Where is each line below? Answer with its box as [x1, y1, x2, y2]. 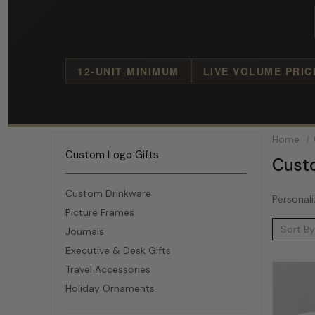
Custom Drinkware [65, 187, 151, 200]
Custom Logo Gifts [65, 148, 159, 162]
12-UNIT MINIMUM [77, 64, 179, 78]
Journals [65, 225, 104, 238]
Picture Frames [65, 206, 134, 219]
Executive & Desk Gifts [65, 244, 171, 257]
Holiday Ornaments [65, 282, 155, 295]
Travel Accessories [65, 263, 150, 276]
